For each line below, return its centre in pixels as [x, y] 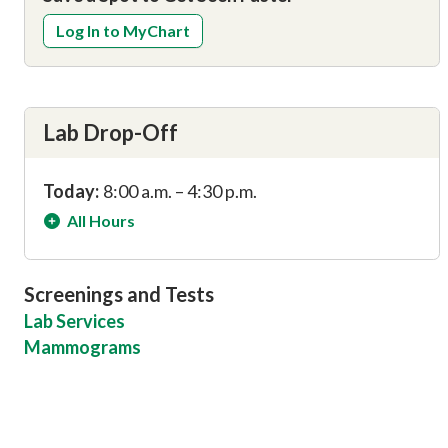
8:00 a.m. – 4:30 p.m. [180, 191]
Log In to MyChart [123, 31]
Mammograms [82, 347]
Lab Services [74, 321]
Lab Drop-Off [110, 133]
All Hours [101, 221]
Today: [71, 191]
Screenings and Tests [119, 294]
